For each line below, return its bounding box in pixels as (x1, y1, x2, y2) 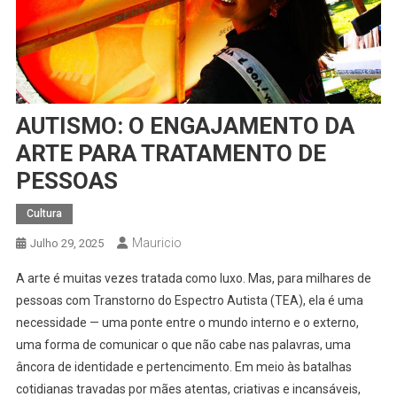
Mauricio (131, 235, 182, 250)
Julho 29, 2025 (29, 236, 104, 250)
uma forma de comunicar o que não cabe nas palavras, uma (15, 337, 351, 352)
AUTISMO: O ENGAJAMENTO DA (15, 112, 354, 139)
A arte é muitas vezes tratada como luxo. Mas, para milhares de (15, 270, 371, 285)
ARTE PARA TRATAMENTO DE (15, 139, 326, 167)
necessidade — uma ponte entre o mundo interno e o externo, (15, 315, 359, 330)
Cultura (26, 206, 62, 220)
